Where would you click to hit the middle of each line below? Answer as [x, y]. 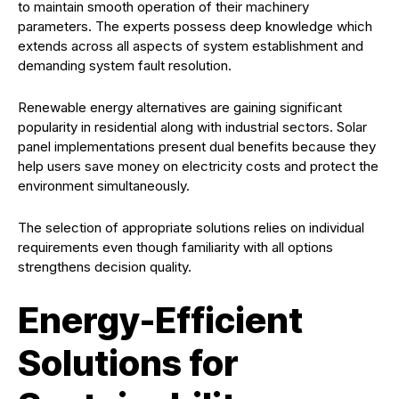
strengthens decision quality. [105, 267]
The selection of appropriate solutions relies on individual [191, 228]
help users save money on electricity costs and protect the [198, 167]
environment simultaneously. [104, 186]
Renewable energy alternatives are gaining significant [180, 108]
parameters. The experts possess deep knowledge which [195, 27]
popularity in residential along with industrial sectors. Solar [192, 127]
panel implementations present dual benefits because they [197, 147]
